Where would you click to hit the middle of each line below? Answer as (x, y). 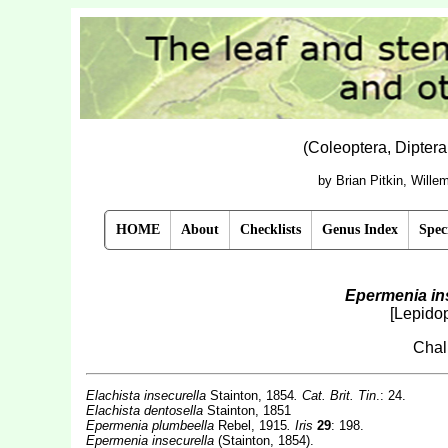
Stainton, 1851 (248, 410)
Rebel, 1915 (252, 425)
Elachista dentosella (146, 410)
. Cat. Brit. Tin (334, 395)
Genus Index (360, 229)
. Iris (299, 425)
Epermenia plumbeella (151, 425)
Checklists (270, 229)
